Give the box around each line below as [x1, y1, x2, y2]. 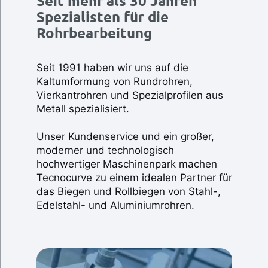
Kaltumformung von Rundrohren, [36, 75, 193, 87]
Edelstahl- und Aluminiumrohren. [36, 199, 194, 211]
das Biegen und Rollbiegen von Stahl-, [36, 185, 221, 197]
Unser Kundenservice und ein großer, [36, 130, 214, 142]
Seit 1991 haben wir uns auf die [36, 61, 188, 74]
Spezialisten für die [36, 8, 169, 26]
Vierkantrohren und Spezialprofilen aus [36, 89, 223, 101]
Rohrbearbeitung [36, 24, 152, 42]
